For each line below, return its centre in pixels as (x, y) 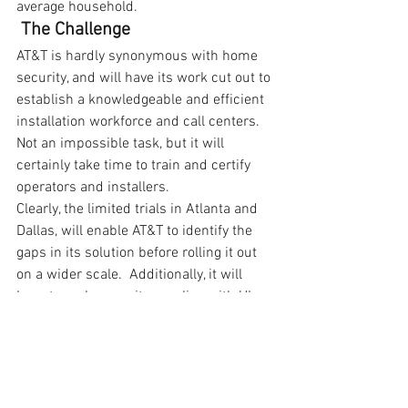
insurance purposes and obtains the (132, 341)
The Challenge (76, 30)
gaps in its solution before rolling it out (138, 253)
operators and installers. (93, 188)
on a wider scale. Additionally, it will (131, 275)
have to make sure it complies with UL (138, 297)
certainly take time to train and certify (135, 166)
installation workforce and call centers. (142, 122)
